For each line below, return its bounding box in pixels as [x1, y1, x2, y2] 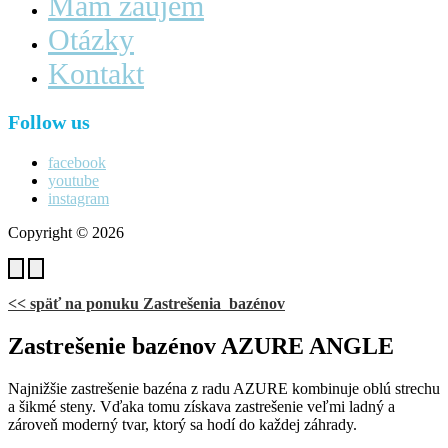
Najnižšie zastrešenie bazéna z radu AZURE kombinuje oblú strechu [8, 379, 440, 397]
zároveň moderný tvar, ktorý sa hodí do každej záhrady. [8, 415, 357, 433]
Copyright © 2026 [8, 224, 124, 241]
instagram [48, 190, 109, 207]
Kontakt [48, 57, 144, 90]
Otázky [48, 23, 134, 56]
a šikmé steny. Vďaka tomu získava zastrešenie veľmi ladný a [8, 397, 395, 415]
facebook [48, 154, 106, 171]
